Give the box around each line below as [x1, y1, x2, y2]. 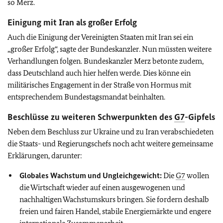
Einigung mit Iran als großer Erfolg [7, 16, 137, 28]
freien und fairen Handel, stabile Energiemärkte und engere [19, 206, 211, 216]
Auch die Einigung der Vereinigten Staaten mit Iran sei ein [7, 32, 193, 42]
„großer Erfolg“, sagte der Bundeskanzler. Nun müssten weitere [7, 44, 212, 54]
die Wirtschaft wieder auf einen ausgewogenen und [19, 182, 185, 192]
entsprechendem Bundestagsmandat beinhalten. [7, 92, 165, 102]
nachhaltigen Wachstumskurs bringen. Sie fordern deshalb [19, 194, 209, 204]
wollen [185, 170, 209, 180]
